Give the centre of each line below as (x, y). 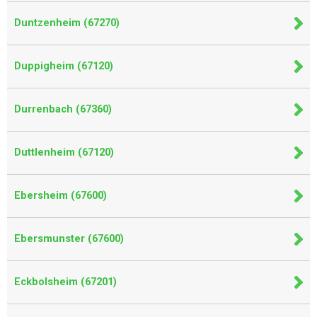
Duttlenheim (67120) (64, 152)
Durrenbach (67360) (63, 109)
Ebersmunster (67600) (69, 239)
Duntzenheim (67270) (67, 23)
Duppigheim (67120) (64, 66)
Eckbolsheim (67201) (65, 282)
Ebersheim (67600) (60, 196)
